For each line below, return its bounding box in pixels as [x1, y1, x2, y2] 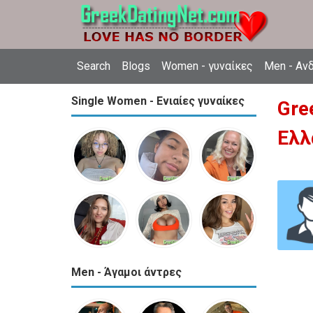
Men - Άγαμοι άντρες [71, 265, 182, 279]
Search [77, 59, 110, 73]
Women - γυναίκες [161, 59, 253, 73]
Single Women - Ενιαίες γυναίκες [71, 94, 245, 108]
